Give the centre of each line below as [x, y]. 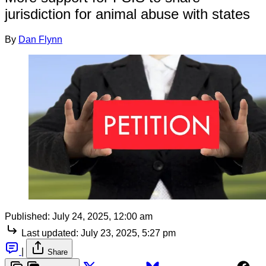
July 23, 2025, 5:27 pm [128, 233]
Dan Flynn [40, 39]
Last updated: [50, 233]
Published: [27, 216]
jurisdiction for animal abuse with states [127, 14]
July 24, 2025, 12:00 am [102, 216]
